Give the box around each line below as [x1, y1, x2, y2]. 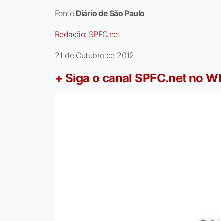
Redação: [55, 29, 89, 39]
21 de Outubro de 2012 [55, 50, 134, 61]
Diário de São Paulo [75, 8, 145, 19]
